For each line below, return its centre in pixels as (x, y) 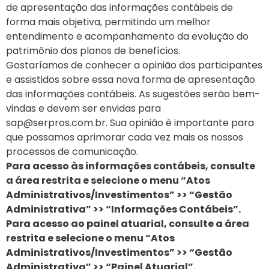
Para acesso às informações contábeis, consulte (131, 166)
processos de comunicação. (72, 152)
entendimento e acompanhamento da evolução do (127, 37)
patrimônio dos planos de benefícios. (93, 51)
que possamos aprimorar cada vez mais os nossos (125, 138)
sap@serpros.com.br (56, 123)
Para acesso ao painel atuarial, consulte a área (128, 224)
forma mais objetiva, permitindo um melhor (108, 22)
